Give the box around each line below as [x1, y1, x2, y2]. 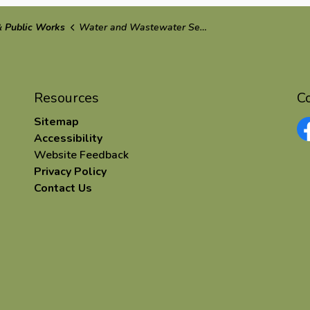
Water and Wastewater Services [79, 21, 200, 34]
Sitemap [34, 114, 79, 129]
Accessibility [34, 131, 102, 146]
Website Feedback [34, 147, 129, 163]
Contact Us [34, 181, 92, 196]
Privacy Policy [34, 164, 107, 179]
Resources [34, 89, 99, 107]
